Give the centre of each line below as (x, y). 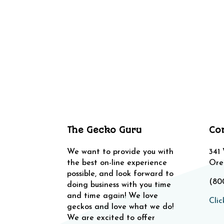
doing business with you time (119, 185)
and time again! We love (113, 196)
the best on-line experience (117, 163)
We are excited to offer (111, 218)
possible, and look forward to (120, 174)
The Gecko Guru (104, 130)
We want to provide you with (120, 152)
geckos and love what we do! (120, 207)
